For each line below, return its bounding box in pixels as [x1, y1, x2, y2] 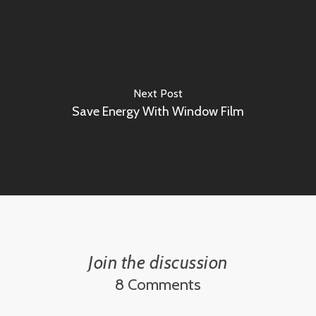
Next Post [133, 87, 183, 101]
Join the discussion [88, 250, 228, 274]
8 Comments [114, 274, 201, 294]
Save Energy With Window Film [71, 104, 244, 120]
